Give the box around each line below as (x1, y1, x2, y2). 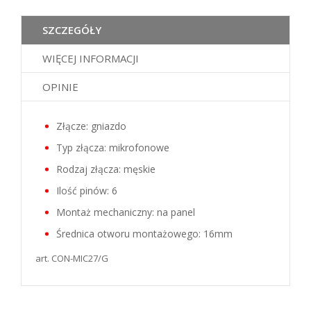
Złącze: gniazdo (56, 119, 126, 133)
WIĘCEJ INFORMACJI (42, 51, 139, 65)
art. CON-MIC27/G (35, 252, 108, 264)
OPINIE (42, 80, 78, 94)
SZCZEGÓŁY (42, 23, 101, 37)
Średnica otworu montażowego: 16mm (56, 227, 233, 240)
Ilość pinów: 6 (56, 184, 117, 197)
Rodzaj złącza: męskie (56, 162, 155, 176)
